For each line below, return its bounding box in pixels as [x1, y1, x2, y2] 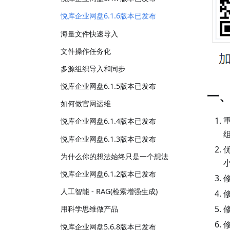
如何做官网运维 [61, 99, 111, 109]
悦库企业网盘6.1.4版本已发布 [61, 116, 156, 126]
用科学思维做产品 [61, 204, 118, 214]
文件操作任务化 [61, 46, 111, 56]
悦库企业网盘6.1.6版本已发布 [61, 11, 156, 21]
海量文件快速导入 [61, 28, 118, 39]
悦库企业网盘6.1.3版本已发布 [61, 133, 156, 144]
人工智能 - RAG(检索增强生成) [61, 186, 158, 197]
